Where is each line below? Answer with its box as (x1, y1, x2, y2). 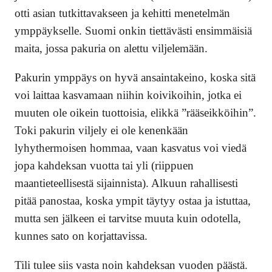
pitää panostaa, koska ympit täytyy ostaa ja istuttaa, (15, 194, 251, 207)
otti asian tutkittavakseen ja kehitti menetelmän (15, 6, 230, 19)
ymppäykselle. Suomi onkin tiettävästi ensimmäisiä (15, 24, 252, 37)
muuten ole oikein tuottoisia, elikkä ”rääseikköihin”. (15, 106, 256, 119)
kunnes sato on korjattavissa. (15, 229, 148, 242)
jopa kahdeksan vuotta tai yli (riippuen (15, 158, 194, 172)
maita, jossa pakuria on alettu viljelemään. (15, 41, 208, 55)
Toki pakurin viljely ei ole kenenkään (15, 123, 188, 137)
